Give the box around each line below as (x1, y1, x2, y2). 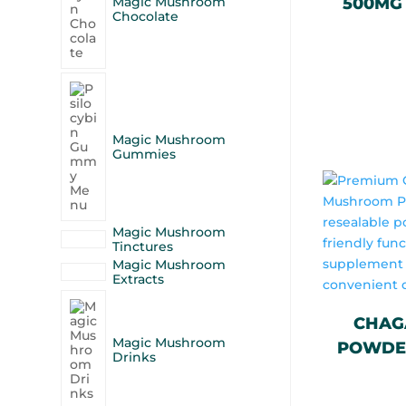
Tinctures (112, 238, 174, 255)
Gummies (112, 146, 177, 162)
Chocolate (112, 8, 179, 24)
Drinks (112, 349, 157, 365)
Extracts (112, 271, 165, 287)
